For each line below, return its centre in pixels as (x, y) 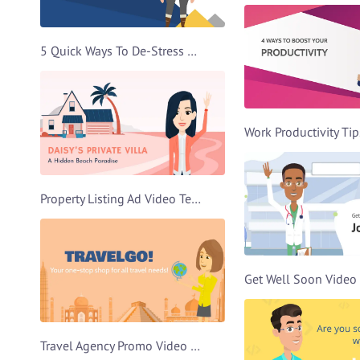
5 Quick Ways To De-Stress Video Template (192, 51)
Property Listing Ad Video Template (196, 198)
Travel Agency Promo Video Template (195, 345)
